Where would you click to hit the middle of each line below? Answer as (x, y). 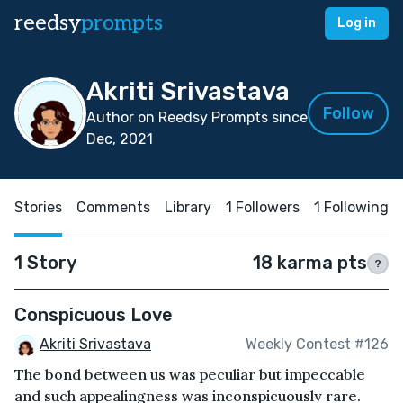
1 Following (351, 207)
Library (188, 207)
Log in (357, 23)
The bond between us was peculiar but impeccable (190, 374)
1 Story (45, 263)
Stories (38, 207)
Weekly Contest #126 (317, 345)
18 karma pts (310, 263)
